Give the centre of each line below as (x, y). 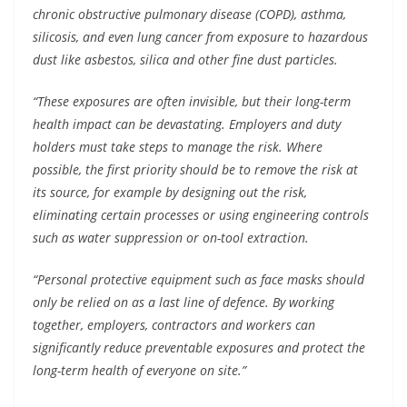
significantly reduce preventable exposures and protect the (199, 347)
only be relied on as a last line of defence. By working (184, 302)
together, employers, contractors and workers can (174, 325)
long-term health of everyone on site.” (139, 370)
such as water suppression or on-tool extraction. (174, 238)
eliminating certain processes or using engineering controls (201, 215)
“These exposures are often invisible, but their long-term (192, 101)
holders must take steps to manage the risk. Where (178, 147)
